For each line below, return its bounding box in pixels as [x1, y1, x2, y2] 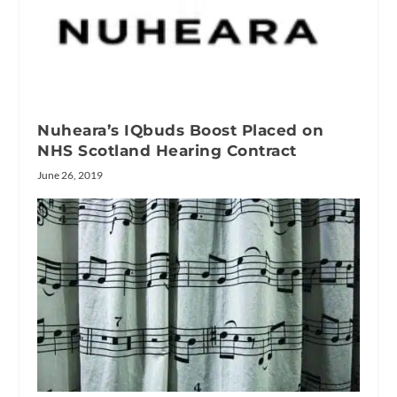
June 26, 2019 [37, 168, 104, 183]
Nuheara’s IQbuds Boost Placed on [37, 121, 324, 140]
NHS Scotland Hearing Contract [37, 142, 297, 160]
